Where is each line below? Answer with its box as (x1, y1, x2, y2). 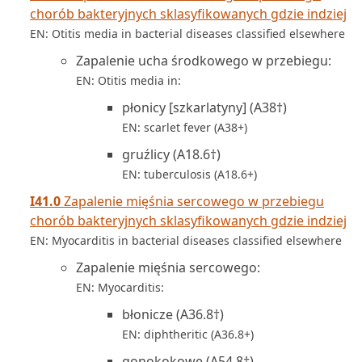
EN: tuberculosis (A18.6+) (122, 166, 257, 182)
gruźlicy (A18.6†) (122, 145, 221, 163)
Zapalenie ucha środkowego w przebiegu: (76, 52, 331, 69)
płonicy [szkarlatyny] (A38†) (122, 99, 287, 116)
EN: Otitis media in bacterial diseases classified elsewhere (30, 26, 345, 41)
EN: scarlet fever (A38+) (122, 120, 247, 135)
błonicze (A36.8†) (122, 305, 224, 323)
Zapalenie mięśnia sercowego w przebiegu (61, 192, 324, 210)
